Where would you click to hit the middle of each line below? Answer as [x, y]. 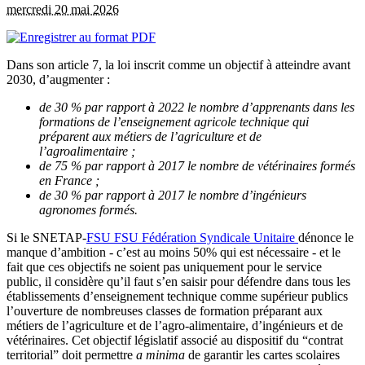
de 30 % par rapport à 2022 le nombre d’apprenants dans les [197, 107]
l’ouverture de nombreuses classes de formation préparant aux [165, 310]
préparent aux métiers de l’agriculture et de [150, 136]
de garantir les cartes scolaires [262, 354]
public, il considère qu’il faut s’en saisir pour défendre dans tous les [178, 281]
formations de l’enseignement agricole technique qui [174, 121]
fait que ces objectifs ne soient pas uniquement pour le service [164, 266]
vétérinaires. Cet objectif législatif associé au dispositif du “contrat [175, 340]
